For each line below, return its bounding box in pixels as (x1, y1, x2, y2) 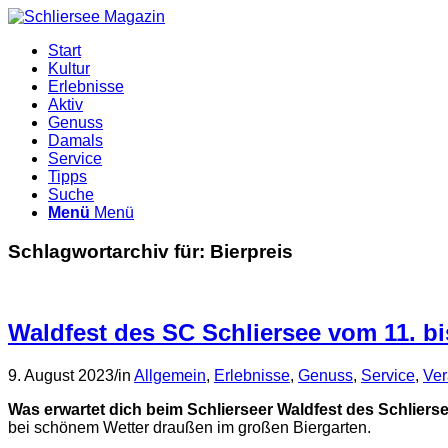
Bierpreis (210, 240, 293, 262)
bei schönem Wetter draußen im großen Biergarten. (8, 419, 371, 437)
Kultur (48, 60, 90, 77)
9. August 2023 (8, 367, 114, 385)
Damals (48, 132, 103, 149)
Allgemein (134, 367, 206, 385)
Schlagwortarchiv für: (8, 240, 210, 262)
